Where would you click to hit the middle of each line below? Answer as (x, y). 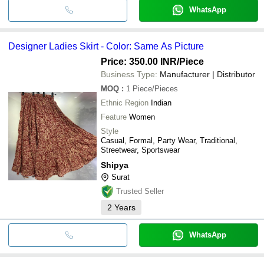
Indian (161, 103)
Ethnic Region (125, 103)
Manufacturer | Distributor (207, 74)
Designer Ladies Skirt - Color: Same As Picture (106, 46)
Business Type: (129, 74)
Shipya (115, 165)
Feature (114, 117)
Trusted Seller (140, 191)
